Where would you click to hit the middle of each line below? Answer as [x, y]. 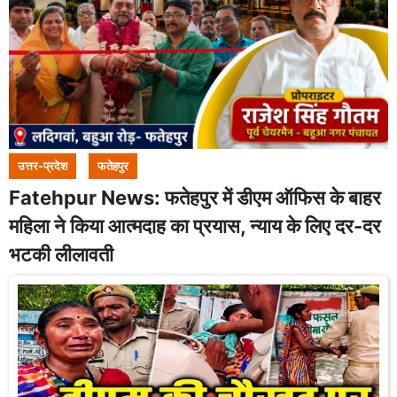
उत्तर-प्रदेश [43, 166]
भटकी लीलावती [61, 254]
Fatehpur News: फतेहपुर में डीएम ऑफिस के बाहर [195, 198]
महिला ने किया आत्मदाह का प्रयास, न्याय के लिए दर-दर [195, 226]
